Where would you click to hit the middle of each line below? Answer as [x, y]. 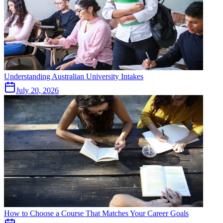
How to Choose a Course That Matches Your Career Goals [96, 214]
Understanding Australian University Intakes [74, 77]
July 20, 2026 [37, 91]
